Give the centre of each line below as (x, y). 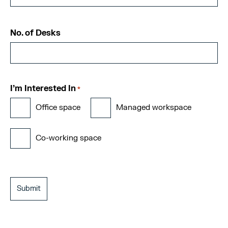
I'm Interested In (43, 89)
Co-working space (68, 138)
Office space (58, 108)
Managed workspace (154, 108)
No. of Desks (35, 33)
